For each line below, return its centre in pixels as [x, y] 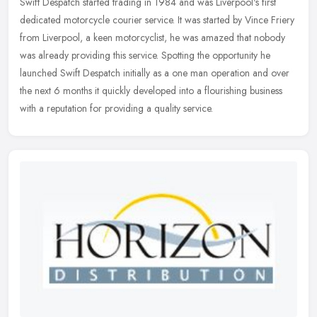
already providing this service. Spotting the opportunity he [154, 55]
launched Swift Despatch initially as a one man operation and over [155, 73]
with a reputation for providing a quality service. [116, 108]
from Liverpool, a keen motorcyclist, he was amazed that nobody [152, 37]
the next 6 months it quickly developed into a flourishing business [151, 90]
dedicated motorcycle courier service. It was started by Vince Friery [157, 19]
